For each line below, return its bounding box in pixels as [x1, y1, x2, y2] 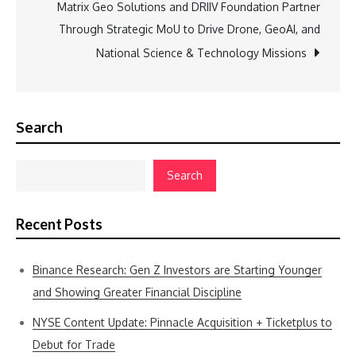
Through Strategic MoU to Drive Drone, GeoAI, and [59, 22, 320, 36]
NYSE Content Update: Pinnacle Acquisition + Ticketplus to [33, 315, 332, 329]
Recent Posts [16, 215, 103, 233]
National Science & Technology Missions [96, 46, 307, 60]
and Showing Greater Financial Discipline [33, 285, 242, 299]
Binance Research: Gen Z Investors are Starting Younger [33, 263, 322, 277]
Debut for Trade [33, 338, 115, 351]
